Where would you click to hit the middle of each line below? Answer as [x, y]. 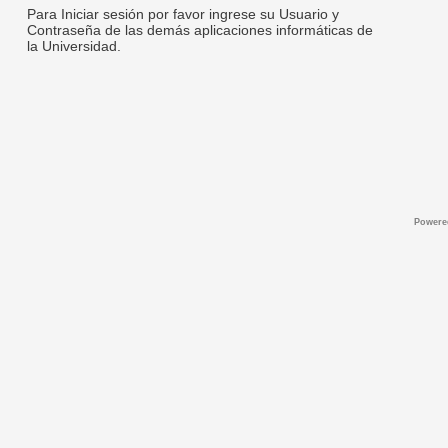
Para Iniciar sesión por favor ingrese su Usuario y [183, 14]
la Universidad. [74, 46]
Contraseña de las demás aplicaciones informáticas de [200, 30]
